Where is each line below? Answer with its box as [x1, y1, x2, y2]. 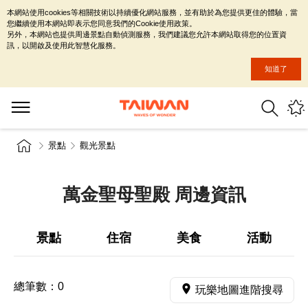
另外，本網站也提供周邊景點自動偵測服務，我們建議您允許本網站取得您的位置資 [7, 30, 287, 38]
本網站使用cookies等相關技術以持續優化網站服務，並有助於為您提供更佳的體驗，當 [7, 8, 298, 16]
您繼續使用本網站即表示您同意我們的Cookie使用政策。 [7, 19, 197, 27]
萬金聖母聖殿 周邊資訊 [62, 185, 246, 204]
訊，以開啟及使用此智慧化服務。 [7, 41, 120, 49]
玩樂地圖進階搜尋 [195, 284, 283, 296]
